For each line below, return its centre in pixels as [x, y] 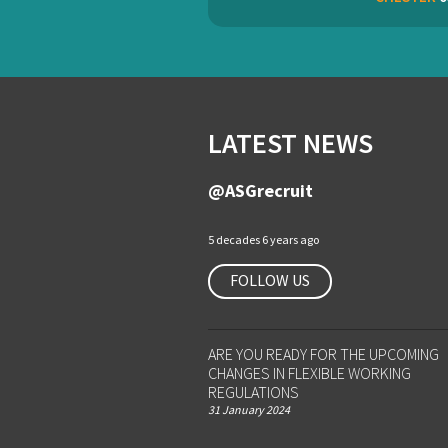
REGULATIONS [253, 392]
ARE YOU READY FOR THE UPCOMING [323, 354]
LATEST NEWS [290, 143]
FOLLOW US [270, 280]
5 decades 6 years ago [263, 239]
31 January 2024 [249, 409]
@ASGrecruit [260, 190]
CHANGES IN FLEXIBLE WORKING [309, 373]
